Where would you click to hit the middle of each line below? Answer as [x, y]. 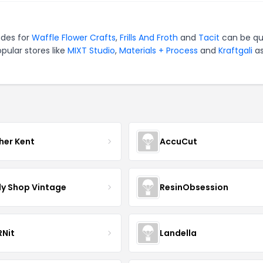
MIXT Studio [91, 50]
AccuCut [178, 141]
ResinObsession [194, 187]
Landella [178, 233]
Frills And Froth [149, 38]
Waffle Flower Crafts [74, 38]
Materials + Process [159, 50]
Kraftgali [235, 50]
